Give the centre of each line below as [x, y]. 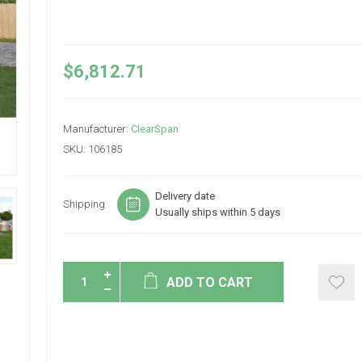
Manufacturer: [95, 129]
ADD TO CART [210, 282]
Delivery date [185, 196]
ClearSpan [154, 129]
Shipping [84, 204]
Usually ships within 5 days [217, 212]
